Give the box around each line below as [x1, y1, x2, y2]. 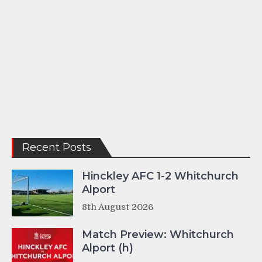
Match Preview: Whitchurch [82, 228, 234, 242]
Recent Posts [22, 141, 91, 154]
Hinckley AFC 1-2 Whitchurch [82, 170, 239, 183]
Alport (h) [82, 242, 133, 255]
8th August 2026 [82, 202, 153, 213]
